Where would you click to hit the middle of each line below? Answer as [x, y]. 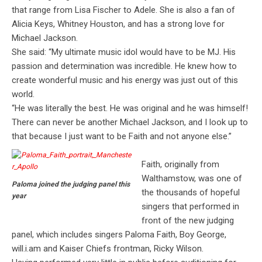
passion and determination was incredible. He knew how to [124, 66]
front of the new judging [188, 221]
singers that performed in [191, 207]
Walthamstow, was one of [192, 179]
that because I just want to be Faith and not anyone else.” [122, 137]
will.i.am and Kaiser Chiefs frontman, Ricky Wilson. [108, 249]
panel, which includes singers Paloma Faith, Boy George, [119, 235]
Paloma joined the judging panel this [71, 184]
